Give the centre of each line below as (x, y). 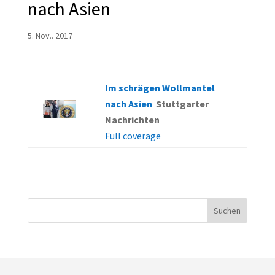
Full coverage (133, 136)
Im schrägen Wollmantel (160, 88)
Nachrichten (132, 120)
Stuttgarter (182, 104)
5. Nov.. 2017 (50, 36)
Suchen (227, 211)
